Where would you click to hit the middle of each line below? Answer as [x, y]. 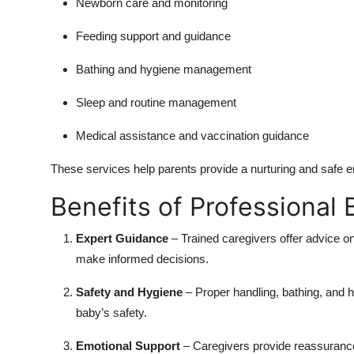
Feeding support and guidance [153, 36]
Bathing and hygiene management [164, 70]
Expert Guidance [122, 239]
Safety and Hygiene [129, 292]
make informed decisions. [142, 259]
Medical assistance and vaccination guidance [192, 136]
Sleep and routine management [156, 103]
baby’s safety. [111, 313]
